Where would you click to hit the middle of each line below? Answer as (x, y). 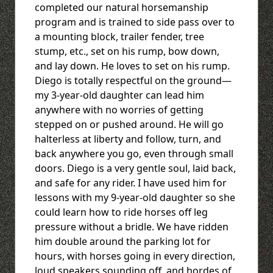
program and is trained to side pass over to (135, 22)
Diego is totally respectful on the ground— (133, 80)
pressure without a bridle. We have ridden (132, 226)
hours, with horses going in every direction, (135, 256)
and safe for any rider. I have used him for (131, 183)
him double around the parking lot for (123, 241)
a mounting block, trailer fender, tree (119, 36)
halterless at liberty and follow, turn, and (128, 139)
